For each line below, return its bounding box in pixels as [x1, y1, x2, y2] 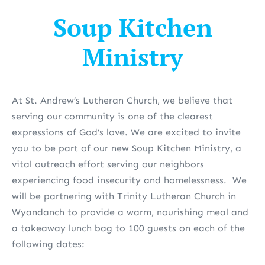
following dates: [12, 238, 85, 250]
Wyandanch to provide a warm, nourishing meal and [12, 206, 248, 218]
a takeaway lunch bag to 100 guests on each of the [12, 222, 245, 234]
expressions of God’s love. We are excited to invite [12, 127, 241, 138]
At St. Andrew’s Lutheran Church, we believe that [12, 95, 232, 106]
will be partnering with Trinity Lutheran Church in [12, 190, 236, 202]
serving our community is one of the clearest [12, 111, 213, 122]
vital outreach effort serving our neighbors [12, 159, 204, 170]
